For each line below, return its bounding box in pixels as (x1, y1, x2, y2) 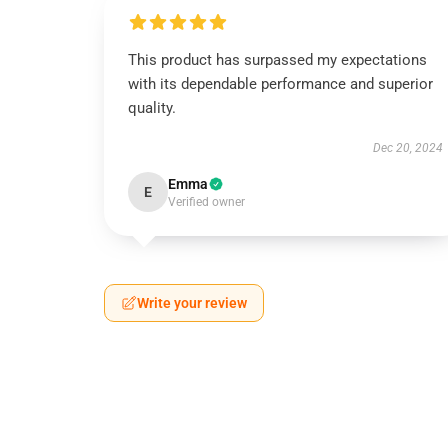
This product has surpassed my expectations (128, 51, 427, 69)
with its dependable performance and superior (128, 75, 433, 93)
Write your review (137, 295, 247, 311)
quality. (128, 99, 176, 117)
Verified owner (168, 195, 245, 209)
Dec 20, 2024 (372, 141, 443, 155)
